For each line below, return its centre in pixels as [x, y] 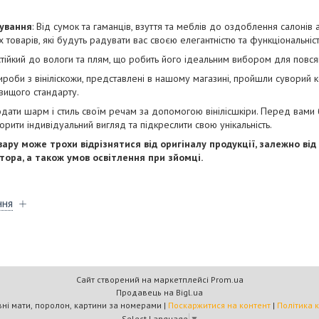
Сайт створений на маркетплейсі [143, 279]
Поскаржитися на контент [219, 305]
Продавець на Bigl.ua [159, 292]
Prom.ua [227, 279]
